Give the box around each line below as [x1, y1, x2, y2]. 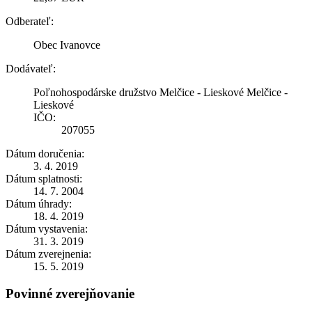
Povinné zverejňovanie [6, 286, 134, 301]
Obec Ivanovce [33, 38, 100, 51]
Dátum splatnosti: [6, 172, 82, 185]
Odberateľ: [6, 15, 54, 27]
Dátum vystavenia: [6, 222, 88, 235]
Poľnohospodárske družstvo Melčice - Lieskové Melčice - [33, 86, 288, 98]
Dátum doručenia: [6, 147, 84, 159]
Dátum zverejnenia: [6, 247, 91, 260]
